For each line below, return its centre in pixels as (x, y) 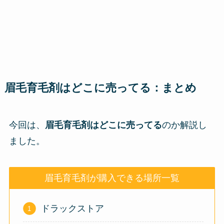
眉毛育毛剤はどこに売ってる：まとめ (100, 88)
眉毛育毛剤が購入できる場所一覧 (112, 178)
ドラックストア (72, 208)
